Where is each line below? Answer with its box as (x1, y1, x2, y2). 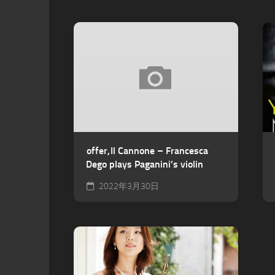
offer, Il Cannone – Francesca (86, 144, 208, 157)
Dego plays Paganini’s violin (86, 158, 203, 170)
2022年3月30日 (97, 180, 159, 192)
